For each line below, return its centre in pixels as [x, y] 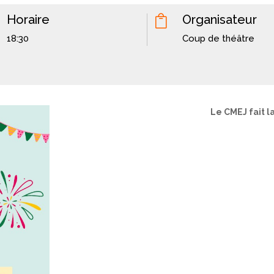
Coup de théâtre [219, 39]
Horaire [28, 20]
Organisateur [220, 20]
